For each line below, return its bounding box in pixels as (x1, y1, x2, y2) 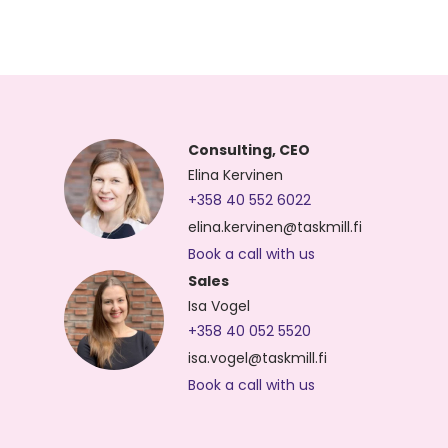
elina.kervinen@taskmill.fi (187, 216, 362, 237)
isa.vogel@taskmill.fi (187, 347, 327, 368)
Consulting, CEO (187, 139, 310, 160)
